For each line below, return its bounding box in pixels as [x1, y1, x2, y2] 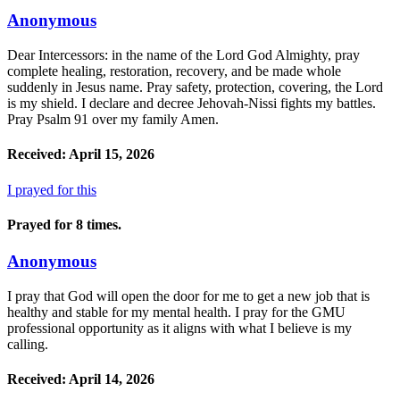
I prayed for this [7, 181, 96, 197]
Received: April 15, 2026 [7, 146, 154, 162]
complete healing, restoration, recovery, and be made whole [7, 63, 341, 79]
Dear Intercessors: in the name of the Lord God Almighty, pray [7, 47, 360, 63]
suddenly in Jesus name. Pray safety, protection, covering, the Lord [7, 79, 383, 96]
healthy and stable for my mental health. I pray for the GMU [7, 304, 346, 320]
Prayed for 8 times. [7, 216, 121, 232]
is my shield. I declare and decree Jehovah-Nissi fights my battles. [7, 96, 376, 112]
